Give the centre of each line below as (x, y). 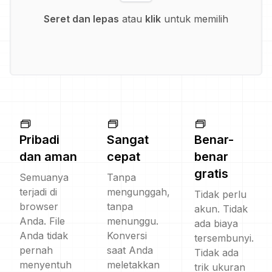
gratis (211, 174)
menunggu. (133, 221)
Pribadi (39, 140)
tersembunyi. (224, 238)
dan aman (48, 157)
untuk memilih (195, 19)
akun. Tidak (221, 209)
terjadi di (38, 192)
